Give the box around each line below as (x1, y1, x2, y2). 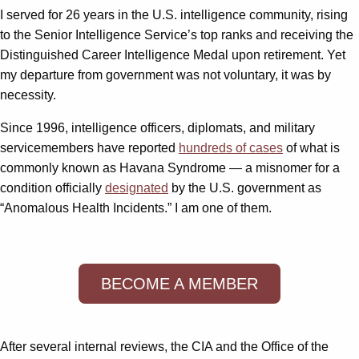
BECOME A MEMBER (101, 274, 258, 292)
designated (105, 180, 168, 195)
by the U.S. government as (168, 180, 321, 195)
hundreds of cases (179, 140, 283, 155)
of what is (283, 140, 340, 155)
